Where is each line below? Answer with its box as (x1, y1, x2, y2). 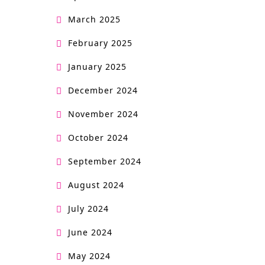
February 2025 (67, 37, 132, 49)
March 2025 (67, 13, 121, 25)
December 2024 (67, 84, 138, 96)
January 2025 (67, 60, 127, 72)
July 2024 (67, 202, 109, 214)
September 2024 (67, 155, 141, 167)
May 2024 (67, 250, 111, 261)
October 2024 (67, 131, 128, 143)
